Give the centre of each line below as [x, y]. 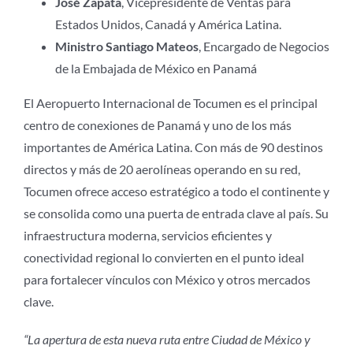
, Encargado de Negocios [264, 46]
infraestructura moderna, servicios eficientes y [147, 236]
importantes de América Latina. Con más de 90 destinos [173, 147]
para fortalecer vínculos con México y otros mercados [167, 280]
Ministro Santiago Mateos [126, 46]
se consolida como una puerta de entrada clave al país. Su [176, 214]
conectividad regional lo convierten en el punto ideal [163, 258]
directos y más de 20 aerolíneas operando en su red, [162, 169]
